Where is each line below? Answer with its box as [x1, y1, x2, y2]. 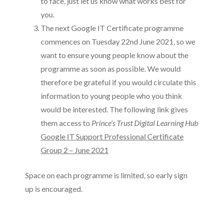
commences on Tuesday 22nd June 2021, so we [40, 36, 195, 46]
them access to [40, 118, 92, 127]
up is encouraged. [25, 184, 82, 193]
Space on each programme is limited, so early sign [25, 170, 187, 180]
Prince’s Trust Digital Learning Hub [91, 118, 198, 127]
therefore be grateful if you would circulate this [40, 77, 196, 87]
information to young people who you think [40, 91, 182, 100]
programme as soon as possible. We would [40, 63, 181, 73]
